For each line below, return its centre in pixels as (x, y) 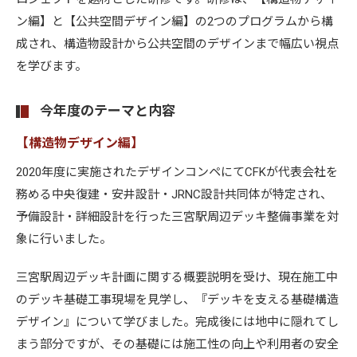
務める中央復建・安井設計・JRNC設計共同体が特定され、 (174, 194)
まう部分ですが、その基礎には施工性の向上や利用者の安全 (177, 344)
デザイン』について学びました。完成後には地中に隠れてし (177, 322)
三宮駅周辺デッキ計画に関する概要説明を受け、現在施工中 (177, 277)
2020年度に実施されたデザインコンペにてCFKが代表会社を (177, 172)
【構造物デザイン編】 (80, 143)
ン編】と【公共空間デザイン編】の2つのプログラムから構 (175, 22)
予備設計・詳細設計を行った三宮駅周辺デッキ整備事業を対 (177, 217)
